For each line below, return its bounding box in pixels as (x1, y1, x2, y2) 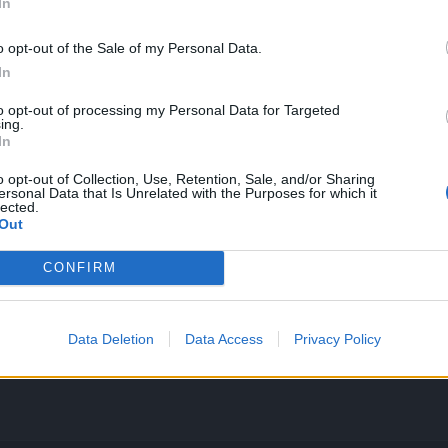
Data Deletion (67, 330, 154, 347)
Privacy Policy (293, 330, 381, 347)
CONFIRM (42, 260, 117, 275)
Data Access (184, 330, 263, 347)
